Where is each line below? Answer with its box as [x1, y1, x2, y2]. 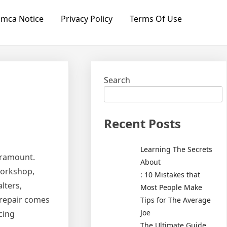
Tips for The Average [140, 195, 211, 205]
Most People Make [140, 182, 203, 192]
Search [104, 74, 131, 86]
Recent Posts [104, 115, 181, 132]
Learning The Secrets [140, 144, 213, 154]
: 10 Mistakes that [140, 169, 201, 179]
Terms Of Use [129, 13, 182, 24]
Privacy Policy [60, 13, 112, 24]
